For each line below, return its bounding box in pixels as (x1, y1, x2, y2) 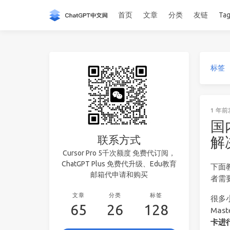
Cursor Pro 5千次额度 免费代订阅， (63, 149, 176, 158)
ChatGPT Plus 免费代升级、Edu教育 (62, 160, 177, 168)
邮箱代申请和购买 (90, 170, 148, 179)
